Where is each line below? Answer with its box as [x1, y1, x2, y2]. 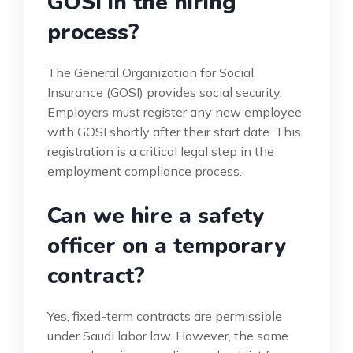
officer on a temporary [47, 231, 286, 262]
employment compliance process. [47, 163, 242, 180]
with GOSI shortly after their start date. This [47, 124, 301, 140]
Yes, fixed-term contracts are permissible [47, 308, 282, 325]
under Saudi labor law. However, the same [47, 328, 288, 344]
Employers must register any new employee [47, 104, 302, 121]
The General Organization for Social [47, 65, 254, 81]
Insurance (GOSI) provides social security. [47, 84, 282, 101]
